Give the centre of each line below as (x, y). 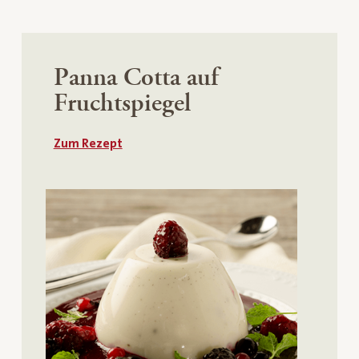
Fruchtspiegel (122, 103)
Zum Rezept (88, 143)
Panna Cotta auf (136, 78)
